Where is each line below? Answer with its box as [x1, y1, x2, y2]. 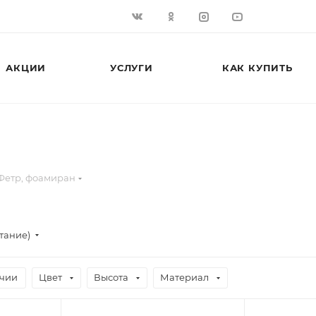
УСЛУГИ [109, 62, 153, 73]
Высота [94, 272, 128, 283]
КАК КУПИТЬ [221, 62, 293, 73]
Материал [160, 272, 209, 283]
